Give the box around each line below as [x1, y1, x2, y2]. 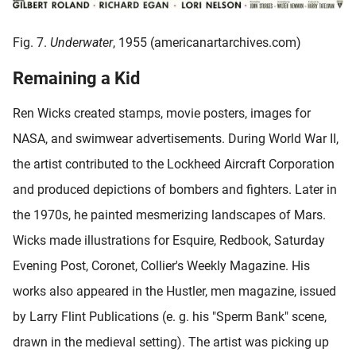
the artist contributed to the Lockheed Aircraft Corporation [13, 157, 335, 172]
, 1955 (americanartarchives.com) [113, 35, 301, 51]
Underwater [50, 35, 113, 51]
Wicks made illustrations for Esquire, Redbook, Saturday [13, 233, 325, 249]
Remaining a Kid [13, 68, 140, 89]
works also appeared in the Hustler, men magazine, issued [13, 284, 336, 300]
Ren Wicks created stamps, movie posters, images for [13, 106, 311, 122]
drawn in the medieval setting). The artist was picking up [13, 335, 329, 350]
